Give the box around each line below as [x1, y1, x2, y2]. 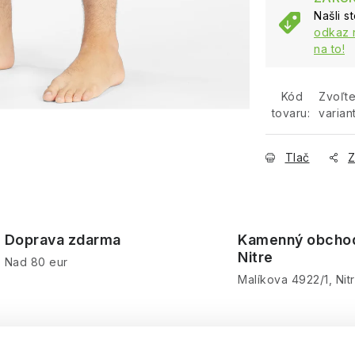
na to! [314, 42, 345, 55]
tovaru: [271, 106, 311, 120]
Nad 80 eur [4, 255, 68, 269]
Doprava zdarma [4, 231, 121, 248]
